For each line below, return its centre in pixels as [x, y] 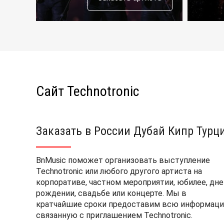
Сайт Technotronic [87, 91]
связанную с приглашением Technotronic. [114, 215]
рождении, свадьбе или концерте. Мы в [111, 193]
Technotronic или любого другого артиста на [119, 171]
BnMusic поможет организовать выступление [123, 160]
